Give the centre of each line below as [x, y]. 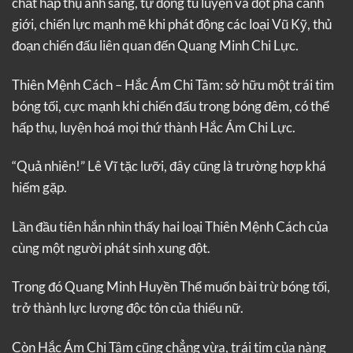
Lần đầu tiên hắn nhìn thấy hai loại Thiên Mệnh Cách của [170, 226]
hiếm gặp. [39, 188]
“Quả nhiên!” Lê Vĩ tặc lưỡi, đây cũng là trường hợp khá [169, 166]
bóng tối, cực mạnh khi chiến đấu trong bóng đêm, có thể [171, 106]
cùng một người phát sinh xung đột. [111, 247]
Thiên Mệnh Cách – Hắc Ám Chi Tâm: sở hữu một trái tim [173, 84]
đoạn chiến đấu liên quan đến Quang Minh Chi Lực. [155, 46]
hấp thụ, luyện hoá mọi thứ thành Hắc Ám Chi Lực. [154, 127]
